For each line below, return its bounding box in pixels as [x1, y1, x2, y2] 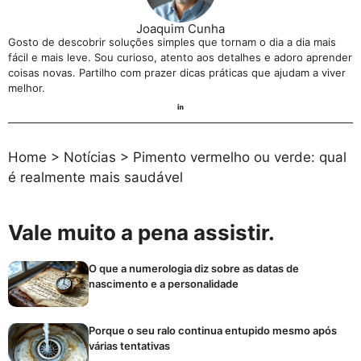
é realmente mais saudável [8, 169, 183, 186]
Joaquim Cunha [136, 20, 225, 36]
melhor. [8, 81, 45, 94]
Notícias [64, 149, 116, 166]
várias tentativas [89, 338, 170, 352]
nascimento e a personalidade [89, 277, 239, 291]
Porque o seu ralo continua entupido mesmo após [89, 323, 337, 337]
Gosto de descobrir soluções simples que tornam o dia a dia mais [8, 35, 336, 48]
